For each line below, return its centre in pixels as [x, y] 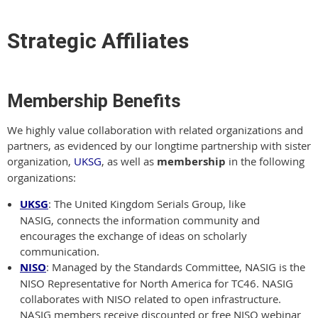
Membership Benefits [94, 101]
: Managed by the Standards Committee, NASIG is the [176, 267]
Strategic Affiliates [98, 41]
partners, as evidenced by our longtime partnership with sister [159, 146]
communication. [60, 251]
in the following [265, 161]
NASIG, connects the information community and [140, 220]
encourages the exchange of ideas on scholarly [133, 236]
